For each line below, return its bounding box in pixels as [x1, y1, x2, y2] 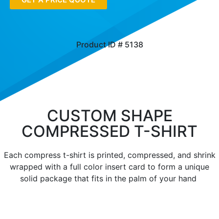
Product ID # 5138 [76, 40, 143, 49]
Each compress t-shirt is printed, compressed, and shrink [3, 150, 216, 160]
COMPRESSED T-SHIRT [22, 121, 197, 141]
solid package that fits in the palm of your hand [20, 173, 199, 183]
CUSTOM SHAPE [46, 106, 173, 125]
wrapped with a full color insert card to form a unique [10, 161, 209, 172]
